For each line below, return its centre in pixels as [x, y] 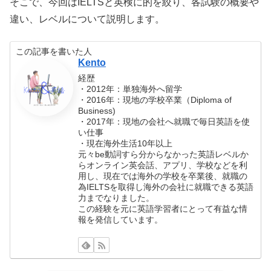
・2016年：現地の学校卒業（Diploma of [155, 100]
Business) [97, 111]
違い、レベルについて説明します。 [87, 19]
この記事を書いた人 [54, 51]
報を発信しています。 [121, 220]
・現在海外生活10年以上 [126, 144]
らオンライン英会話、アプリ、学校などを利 [163, 165]
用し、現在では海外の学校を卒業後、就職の [163, 176]
